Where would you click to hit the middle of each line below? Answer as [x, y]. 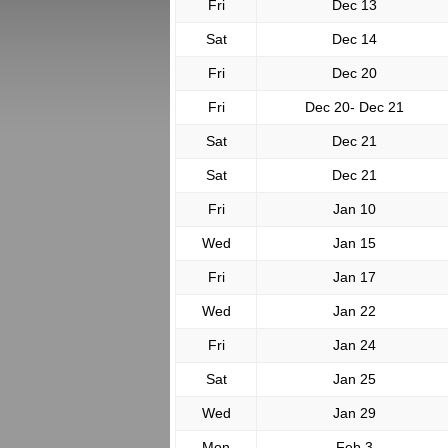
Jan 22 [354, 311]
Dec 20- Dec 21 [354, 107]
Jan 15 [354, 243]
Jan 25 [354, 379]
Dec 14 [354, 39]
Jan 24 [354, 345]
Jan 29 [354, 413]
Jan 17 [354, 277]
